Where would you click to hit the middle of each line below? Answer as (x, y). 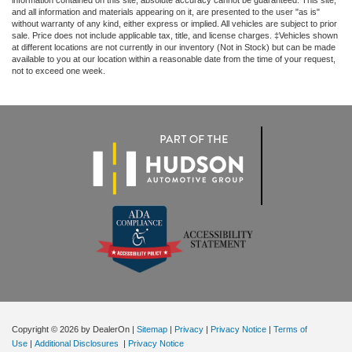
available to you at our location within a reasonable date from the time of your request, (174, 59)
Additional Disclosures (78, 343)
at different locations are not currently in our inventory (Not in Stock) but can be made (174, 48)
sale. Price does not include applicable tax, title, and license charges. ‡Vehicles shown (175, 36)
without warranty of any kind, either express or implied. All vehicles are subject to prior (174, 24)
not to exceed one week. (59, 71)
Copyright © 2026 (46, 329)
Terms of (290, 329)
